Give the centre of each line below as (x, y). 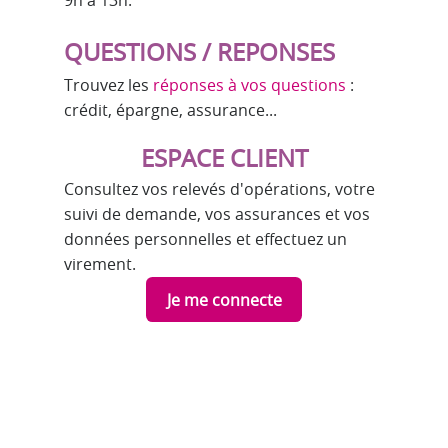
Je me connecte (224, 299)
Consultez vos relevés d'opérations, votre (219, 189)
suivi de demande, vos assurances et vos (217, 214)
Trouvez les (108, 85)
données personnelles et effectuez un (205, 239)
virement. (100, 264)
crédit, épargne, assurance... (170, 110)
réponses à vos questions (249, 85)
